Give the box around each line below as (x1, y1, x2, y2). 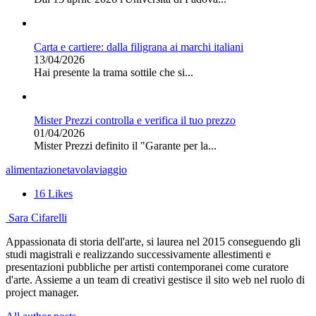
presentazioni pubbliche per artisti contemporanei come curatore (6, 260, 288, 273)
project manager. (6, 286, 79, 298)
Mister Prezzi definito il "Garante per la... (34, 139, 217, 152)
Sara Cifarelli (8, 211, 67, 224)
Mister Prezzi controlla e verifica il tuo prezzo (34, 114, 236, 126)
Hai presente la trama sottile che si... (34, 66, 193, 78)
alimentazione (6, 163, 67, 176)
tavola (67, 163, 94, 176)
